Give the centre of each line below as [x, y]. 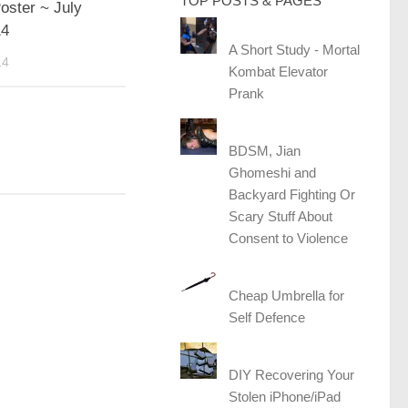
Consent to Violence [289, 238]
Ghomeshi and [273, 173]
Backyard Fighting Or [292, 194]
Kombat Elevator [279, 71]
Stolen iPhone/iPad [285, 397]
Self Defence [267, 317]
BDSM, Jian [265, 151]
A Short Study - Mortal [295, 50]
